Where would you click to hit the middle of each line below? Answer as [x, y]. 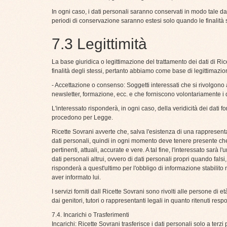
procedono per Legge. [82, 118]
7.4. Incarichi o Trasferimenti [90, 215]
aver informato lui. [76, 178]
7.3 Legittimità [99, 44]
